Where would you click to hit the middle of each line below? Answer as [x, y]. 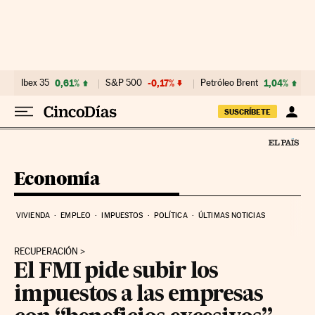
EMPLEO [76, 215]
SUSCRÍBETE [247, 112]
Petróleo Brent [229, 83]
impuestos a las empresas [139, 295]
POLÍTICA [171, 215]
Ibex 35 [35, 83]
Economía [57, 178]
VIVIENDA [33, 215]
